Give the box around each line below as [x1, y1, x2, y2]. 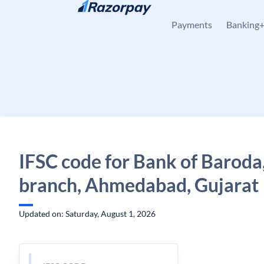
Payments [171, 19, 212, 30]
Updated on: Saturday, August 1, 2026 [19, 209, 156, 219]
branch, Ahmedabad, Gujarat [19, 173, 259, 196]
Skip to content [28, 10, 84, 20]
